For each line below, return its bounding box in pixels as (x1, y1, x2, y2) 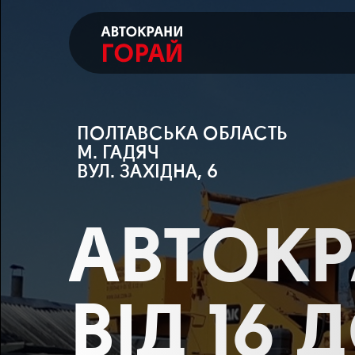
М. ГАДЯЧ (77, 144, 159, 163)
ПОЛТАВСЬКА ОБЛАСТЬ (77, 125, 288, 144)
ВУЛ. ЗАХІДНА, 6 (77, 163, 218, 182)
